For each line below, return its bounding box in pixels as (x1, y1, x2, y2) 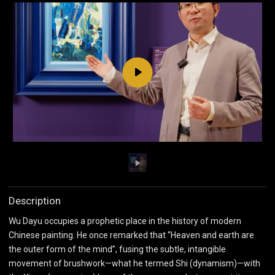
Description (9, 195, 61, 207)
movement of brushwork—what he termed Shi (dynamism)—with (9, 258, 260, 268)
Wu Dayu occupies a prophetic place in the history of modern (9, 216, 241, 226)
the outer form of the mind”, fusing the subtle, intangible (9, 244, 226, 254)
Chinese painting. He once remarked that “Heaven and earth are (9, 230, 254, 240)
